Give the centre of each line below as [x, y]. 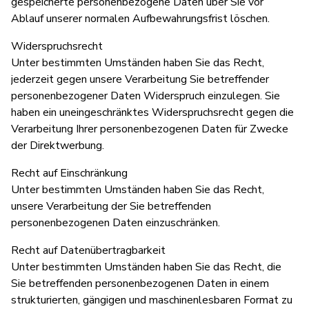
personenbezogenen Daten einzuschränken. [116, 222]
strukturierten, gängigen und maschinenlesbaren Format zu [152, 300]
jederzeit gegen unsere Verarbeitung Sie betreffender [140, 79]
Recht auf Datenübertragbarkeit [88, 250]
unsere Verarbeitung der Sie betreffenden [111, 206]
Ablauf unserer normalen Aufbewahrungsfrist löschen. [140, 18]
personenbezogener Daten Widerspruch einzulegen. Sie [146, 96]
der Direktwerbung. [58, 145]
